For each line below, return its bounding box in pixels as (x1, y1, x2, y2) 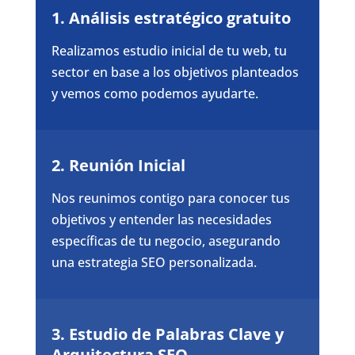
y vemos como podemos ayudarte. (51, 84, 258, 102)
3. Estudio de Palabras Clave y (51, 323, 284, 345)
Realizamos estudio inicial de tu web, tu (51, 41, 287, 59)
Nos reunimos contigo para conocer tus (51, 189, 290, 207)
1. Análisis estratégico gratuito (51, 6, 291, 29)
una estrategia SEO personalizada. (51, 253, 257, 271)
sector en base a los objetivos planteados (51, 63, 299, 81)
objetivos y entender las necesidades (51, 210, 272, 228)
